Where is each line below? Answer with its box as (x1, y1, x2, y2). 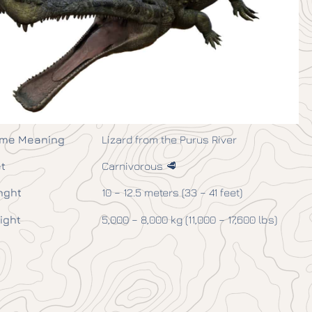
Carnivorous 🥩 (102, 159, 178, 173)
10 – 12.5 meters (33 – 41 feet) (102, 186, 243, 199)
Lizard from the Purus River (102, 132, 237, 146)
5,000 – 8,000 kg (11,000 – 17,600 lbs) (102, 212, 278, 226)
